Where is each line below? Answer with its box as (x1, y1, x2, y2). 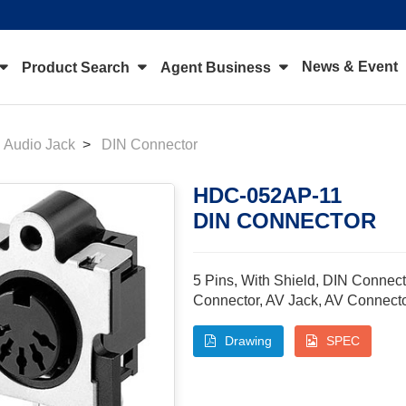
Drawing (224, 333, 272, 348)
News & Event (302, 59, 399, 74)
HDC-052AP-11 (192, 183, 342, 208)
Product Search (22, 60, 134, 75)
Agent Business (160, 60, 275, 75)
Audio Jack (4, 137, 76, 152)
